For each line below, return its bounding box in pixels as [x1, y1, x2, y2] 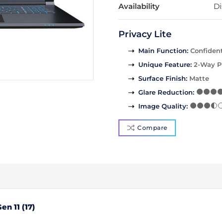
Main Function [138, 47, 187, 55]
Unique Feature [138, 60, 190, 69]
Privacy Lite [118, 29, 171, 40]
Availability [118, 1, 160, 11]
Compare [137, 124, 167, 132]
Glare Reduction [138, 88, 193, 97]
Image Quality [138, 102, 186, 111]
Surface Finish [138, 74, 186, 83]
